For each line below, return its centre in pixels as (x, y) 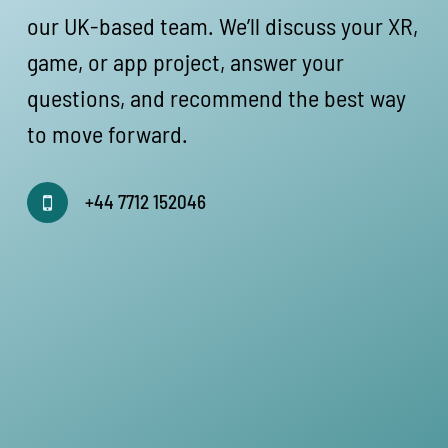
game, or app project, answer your (186, 61)
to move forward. (108, 133)
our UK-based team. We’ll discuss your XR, (223, 25)
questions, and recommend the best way (217, 97)
